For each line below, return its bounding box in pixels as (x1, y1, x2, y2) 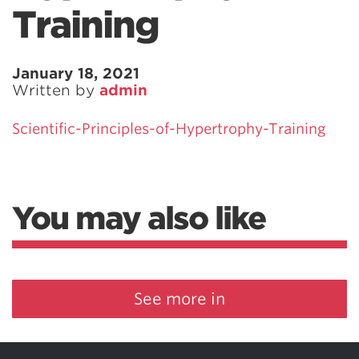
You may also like (12, 200, 265, 236)
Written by (12, 82, 99, 99)
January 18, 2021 (12, 65, 139, 82)
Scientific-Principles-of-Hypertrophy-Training (12, 120, 326, 137)
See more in (134, 289, 225, 309)
